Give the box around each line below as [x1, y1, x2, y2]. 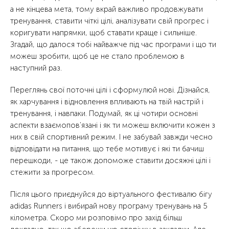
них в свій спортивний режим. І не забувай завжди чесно [10, 132, 213, 142]
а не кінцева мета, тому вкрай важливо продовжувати [10, 5, 203, 14]
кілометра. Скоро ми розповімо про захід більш [10, 213, 182, 223]
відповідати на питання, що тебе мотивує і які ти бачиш [10, 144, 204, 154]
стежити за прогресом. [10, 168, 95, 177]
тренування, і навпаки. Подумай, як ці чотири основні [10, 109, 198, 119]
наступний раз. [10, 63, 62, 73]
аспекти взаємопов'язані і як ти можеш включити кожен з [10, 121, 215, 130]
